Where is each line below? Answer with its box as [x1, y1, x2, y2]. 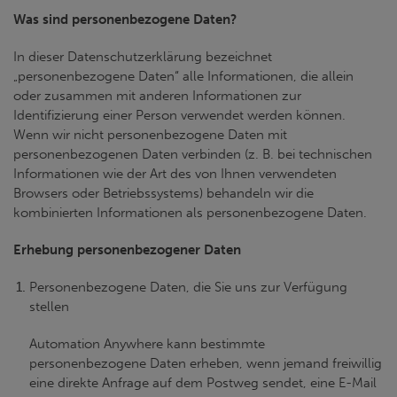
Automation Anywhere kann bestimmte [29, 336, 265, 352]
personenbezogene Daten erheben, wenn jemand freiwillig [29, 355, 382, 371]
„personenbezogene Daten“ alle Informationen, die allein [13, 68, 354, 84]
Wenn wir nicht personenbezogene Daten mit [13, 127, 287, 143]
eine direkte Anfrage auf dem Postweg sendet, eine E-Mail [29, 375, 377, 391]
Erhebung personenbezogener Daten [13, 242, 241, 258]
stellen [29, 299, 69, 315]
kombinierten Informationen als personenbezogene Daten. [13, 205, 367, 221]
